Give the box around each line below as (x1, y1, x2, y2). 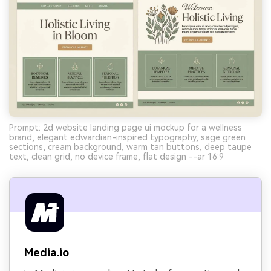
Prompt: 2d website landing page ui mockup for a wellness (9, 123, 242, 133)
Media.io (24, 246, 69, 260)
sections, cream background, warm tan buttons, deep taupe (9, 142, 252, 152)
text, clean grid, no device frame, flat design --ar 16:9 (9, 152, 224, 162)
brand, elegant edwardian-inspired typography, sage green (9, 132, 246, 143)
